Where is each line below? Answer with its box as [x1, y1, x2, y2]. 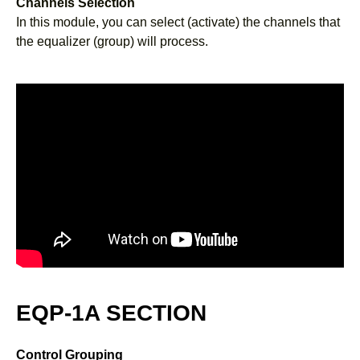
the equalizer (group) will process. [16, 34, 208, 48]
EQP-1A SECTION [16, 301, 207, 326]
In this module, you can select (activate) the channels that [16, 14, 340, 29]
